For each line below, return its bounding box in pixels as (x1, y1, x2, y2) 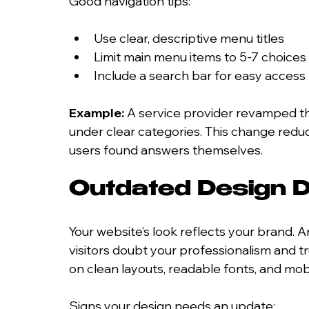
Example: (69, 104, 124, 121)
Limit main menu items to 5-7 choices (94, 48, 306, 65)
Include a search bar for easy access (94, 67, 306, 83)
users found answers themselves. (69, 141, 263, 158)
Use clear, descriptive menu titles (94, 30, 284, 46)
